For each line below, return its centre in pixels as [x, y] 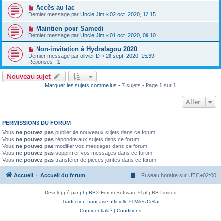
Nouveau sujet [29, 76]
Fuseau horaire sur [165, 175]
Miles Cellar [147, 201]
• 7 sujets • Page [138, 85]
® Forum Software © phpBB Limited [136, 192]
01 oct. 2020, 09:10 [133, 35]
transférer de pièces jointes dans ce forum [105, 160]
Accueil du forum [63, 175]
